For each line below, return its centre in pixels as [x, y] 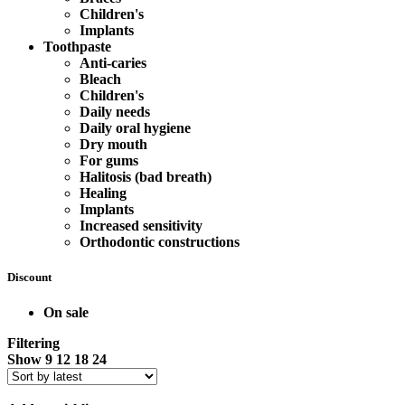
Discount [29, 277]
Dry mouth [113, 144]
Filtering [33, 344]
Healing [103, 193]
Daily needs [115, 111]
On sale [66, 313]
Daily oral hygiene [135, 127]
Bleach [100, 79]
